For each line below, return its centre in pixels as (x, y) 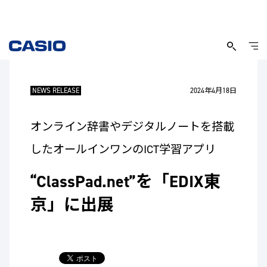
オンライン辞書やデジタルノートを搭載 (132, 127)
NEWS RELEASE (55, 91)
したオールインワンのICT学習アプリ (123, 149)
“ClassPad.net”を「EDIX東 (125, 181)
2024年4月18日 (214, 91)
